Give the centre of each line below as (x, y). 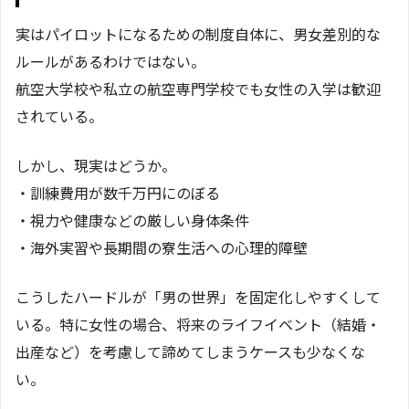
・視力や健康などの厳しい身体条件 (132, 220)
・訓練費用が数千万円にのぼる (118, 192)
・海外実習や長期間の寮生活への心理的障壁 (162, 247)
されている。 (59, 115)
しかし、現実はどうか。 (96, 165)
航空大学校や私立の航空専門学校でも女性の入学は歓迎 (198, 88)
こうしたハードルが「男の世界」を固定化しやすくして (198, 296)
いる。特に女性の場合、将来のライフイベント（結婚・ (198, 324)
